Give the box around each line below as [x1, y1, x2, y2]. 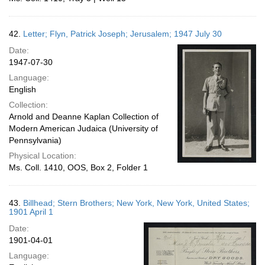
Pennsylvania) [9, 135, 62, 145]
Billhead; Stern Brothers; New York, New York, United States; [23, 198, 250, 208]
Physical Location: [9, 151, 76, 160]
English [9, 85, 36, 94]
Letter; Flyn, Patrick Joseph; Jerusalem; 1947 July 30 [23, 29, 222, 38]
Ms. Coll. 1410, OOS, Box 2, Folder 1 [9, 163, 148, 172]
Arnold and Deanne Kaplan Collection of [9, 112, 159, 121]
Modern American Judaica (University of [9, 124, 158, 133]
